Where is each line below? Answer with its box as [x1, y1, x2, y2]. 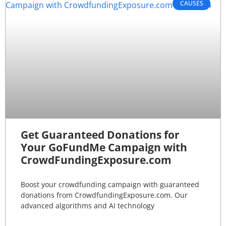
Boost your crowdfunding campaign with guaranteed [21, 179, 199, 189]
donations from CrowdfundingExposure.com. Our [21, 190, 188, 200]
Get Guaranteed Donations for [21, 127, 180, 142]
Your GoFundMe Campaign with [21, 140, 187, 154]
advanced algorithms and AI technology [21, 200, 154, 210]
